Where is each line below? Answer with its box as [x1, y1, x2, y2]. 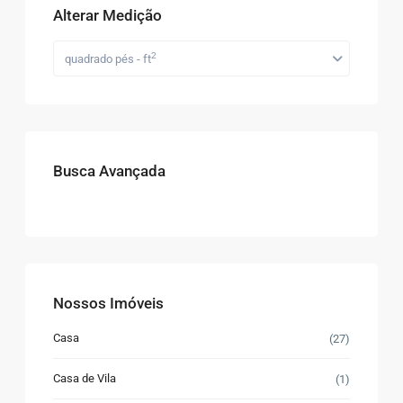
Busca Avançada [53, 161, 166, 180]
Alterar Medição [53, 5, 163, 24]
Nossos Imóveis [53, 293, 165, 312]
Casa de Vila [53, 371, 117, 385]
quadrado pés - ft [65, 51, 152, 66]
